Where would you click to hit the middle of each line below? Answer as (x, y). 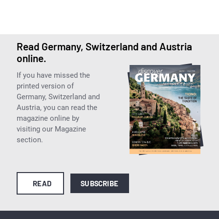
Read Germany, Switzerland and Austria (104, 46)
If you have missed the (53, 75)
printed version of (45, 86)
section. (30, 140)
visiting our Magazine (51, 129)
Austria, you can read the (57, 107)
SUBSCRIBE (99, 183)
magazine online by (48, 118)
